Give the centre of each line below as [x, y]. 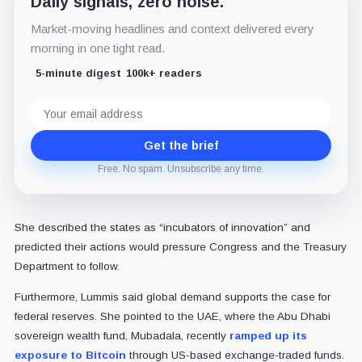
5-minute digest [78, 73]
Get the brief [181, 145]
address [53, 116]
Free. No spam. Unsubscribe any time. [181, 168]
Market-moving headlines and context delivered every [172, 28]
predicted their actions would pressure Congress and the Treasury [180, 246]
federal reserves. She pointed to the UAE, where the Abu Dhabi [172, 316]
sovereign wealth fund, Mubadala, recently [120, 335]
